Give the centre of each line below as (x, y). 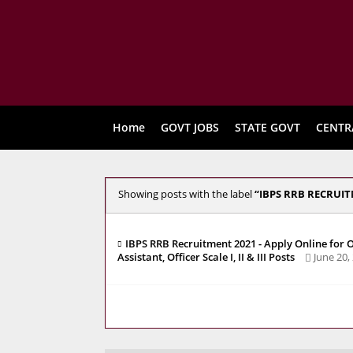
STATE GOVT (268, 127)
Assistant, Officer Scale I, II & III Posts (206, 257)
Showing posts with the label (186, 194)
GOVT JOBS (190, 127)
